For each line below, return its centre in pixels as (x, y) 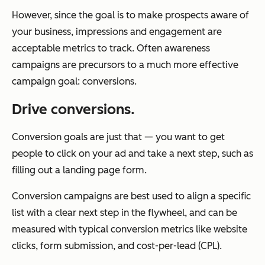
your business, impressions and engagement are (117, 32)
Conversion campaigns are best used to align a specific (131, 196)
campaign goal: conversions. (74, 82)
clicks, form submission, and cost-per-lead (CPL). (117, 246)
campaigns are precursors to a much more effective (125, 65)
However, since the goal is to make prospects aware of (130, 15)
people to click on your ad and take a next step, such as (132, 154)
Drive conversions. (73, 109)
